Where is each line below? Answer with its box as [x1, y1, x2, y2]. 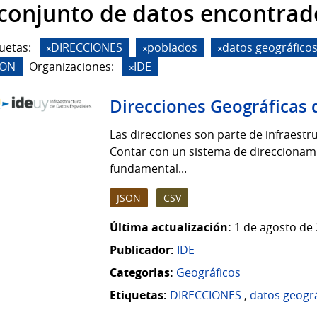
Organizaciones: [29, 58, 114, 74]
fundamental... [110, 161, 187, 177]
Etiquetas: [110, 287, 167, 304]
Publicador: [110, 242, 174, 258]
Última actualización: [110, 219, 231, 236]
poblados [147, 39, 197, 55]
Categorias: [110, 265, 173, 281]
